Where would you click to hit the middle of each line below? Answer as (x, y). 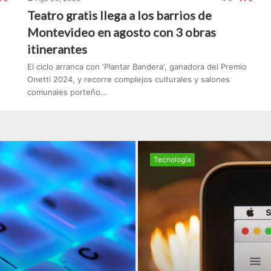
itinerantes (57, 49)
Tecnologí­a (172, 160)
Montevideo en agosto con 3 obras (122, 32)
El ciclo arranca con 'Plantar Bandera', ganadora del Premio (137, 67)
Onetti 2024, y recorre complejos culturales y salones (129, 80)
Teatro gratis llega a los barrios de (120, 15)
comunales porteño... (68, 92)
